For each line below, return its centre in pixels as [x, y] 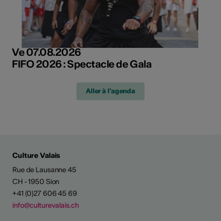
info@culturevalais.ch [46, 205]
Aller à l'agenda [110, 91]
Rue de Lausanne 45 [44, 169]
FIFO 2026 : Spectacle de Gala [82, 64]
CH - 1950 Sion [36, 181]
